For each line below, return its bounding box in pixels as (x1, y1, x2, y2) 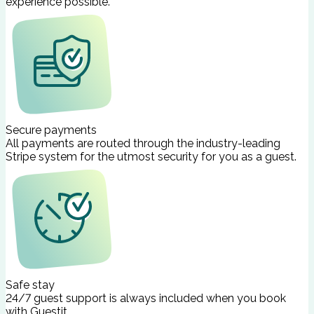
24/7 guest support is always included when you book (6, 291, 286, 305)
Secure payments (6, 123, 97, 137)
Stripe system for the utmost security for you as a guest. (6, 149, 296, 163)
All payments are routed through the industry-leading (6, 136, 280, 150)
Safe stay (6, 278, 55, 292)
